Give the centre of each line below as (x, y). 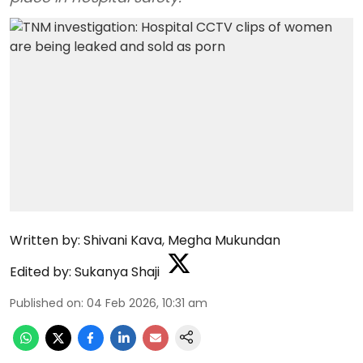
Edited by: (41, 271)
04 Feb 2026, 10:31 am (147, 303)
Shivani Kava (123, 240)
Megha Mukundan (224, 240)
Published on (45, 303)
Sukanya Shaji (117, 271)
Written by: (45, 240)
